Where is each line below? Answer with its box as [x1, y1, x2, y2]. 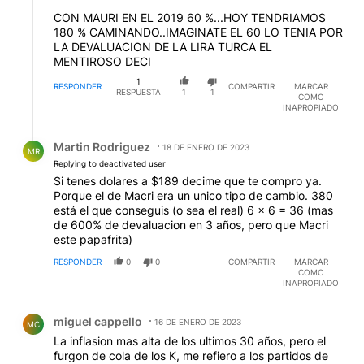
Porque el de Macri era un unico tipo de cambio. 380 [54, 188, 333, 203]
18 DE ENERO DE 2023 [162, 142, 249, 153]
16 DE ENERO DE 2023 [154, 317, 241, 327]
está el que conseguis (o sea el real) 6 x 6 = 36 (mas [54, 203, 333, 218]
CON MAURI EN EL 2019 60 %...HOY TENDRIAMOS [54, 10, 326, 24]
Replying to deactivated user [54, 158, 166, 169]
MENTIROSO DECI [54, 54, 151, 68]
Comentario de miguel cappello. [13, 301, 210, 318]
